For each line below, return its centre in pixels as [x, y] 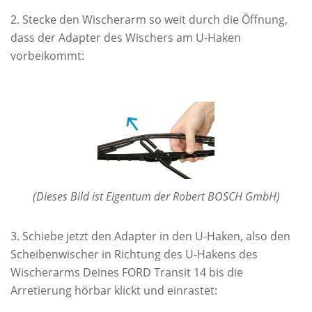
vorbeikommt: [47, 56]
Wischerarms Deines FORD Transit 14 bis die [127, 273]
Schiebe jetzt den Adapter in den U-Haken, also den [156, 236]
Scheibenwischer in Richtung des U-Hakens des [134, 255]
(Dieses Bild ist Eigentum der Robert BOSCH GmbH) [156, 197]
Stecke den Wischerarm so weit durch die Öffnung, [155, 20]
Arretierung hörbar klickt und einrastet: [114, 291]
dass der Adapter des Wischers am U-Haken [126, 38]
